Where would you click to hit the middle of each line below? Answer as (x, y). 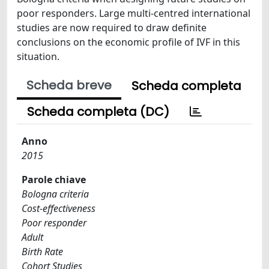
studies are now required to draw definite (112, 28)
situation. (38, 56)
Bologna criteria (55, 194)
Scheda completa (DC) (98, 112)
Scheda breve (69, 85)
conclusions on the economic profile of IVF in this (128, 42)
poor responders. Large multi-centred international (134, 13)
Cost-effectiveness (59, 208)
